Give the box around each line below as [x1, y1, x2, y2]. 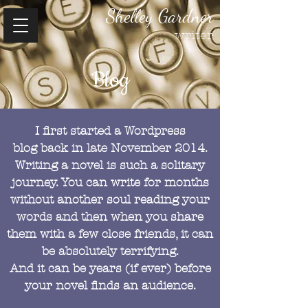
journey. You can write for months [11, 175, 209, 189]
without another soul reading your [10, 192, 210, 206]
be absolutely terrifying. [41, 244, 179, 258]
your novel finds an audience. [24, 278, 196, 292]
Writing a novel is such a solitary [15, 158, 205, 172]
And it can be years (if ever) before [9, 261, 211, 275]
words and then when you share [16, 210, 203, 223]
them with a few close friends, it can [7, 227, 213, 241]
